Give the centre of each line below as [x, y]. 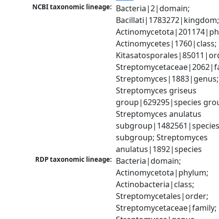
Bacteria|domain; [149, 161]
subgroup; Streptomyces [162, 138]
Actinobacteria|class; [155, 185]
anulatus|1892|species [159, 149]
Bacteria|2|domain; [153, 9]
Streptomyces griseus [156, 91]
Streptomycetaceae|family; [166, 208]
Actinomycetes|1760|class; [166, 44]
